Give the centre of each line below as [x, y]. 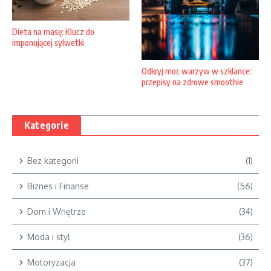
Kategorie [47, 125]
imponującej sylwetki [48, 42]
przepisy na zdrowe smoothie [192, 82]
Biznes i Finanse [58, 186]
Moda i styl [49, 237]
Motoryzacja [51, 262]
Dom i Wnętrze [57, 211]
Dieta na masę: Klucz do [53, 31]
